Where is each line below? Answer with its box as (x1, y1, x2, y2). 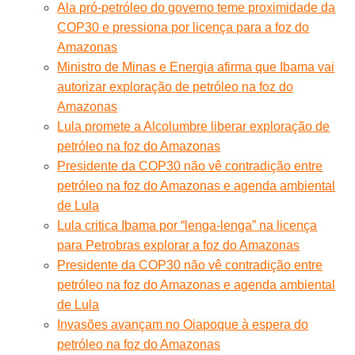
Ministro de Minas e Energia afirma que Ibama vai (57, 59, 335, 74)
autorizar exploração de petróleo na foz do (57, 79, 294, 94)
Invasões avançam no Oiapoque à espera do (57, 317, 309, 331)
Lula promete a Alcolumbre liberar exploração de (57, 119, 330, 133)
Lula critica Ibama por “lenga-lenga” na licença (57, 218, 318, 232)
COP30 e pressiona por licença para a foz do (57, 20, 310, 34)
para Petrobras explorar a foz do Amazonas (57, 238, 300, 252)
